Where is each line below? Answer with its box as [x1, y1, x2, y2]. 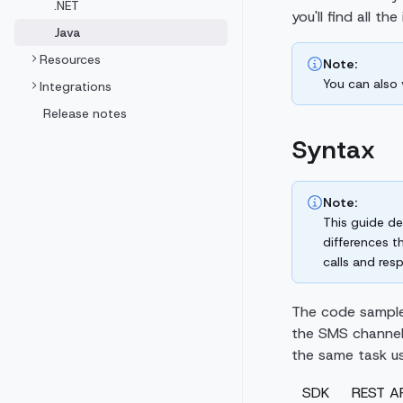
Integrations [40, 78, 112, 94]
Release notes [43, 105, 127, 121]
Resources [40, 51, 101, 67]
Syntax [291, 133, 375, 166]
